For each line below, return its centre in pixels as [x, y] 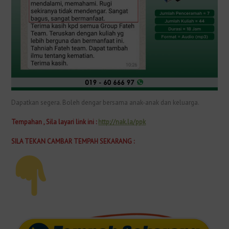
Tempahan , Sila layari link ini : [55, 122]
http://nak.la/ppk [122, 122]
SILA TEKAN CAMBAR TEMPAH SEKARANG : [73, 142]
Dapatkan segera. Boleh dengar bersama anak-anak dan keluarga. [106, 103]
